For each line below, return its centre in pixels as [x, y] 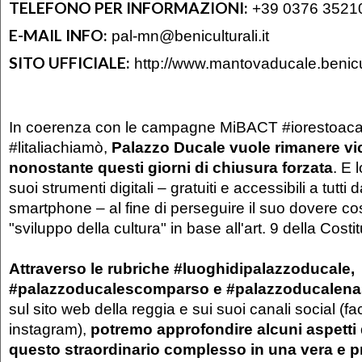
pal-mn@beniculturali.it [190, 35]
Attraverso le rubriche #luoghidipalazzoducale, [182, 268]
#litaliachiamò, [60, 147]
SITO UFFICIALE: [69, 62]
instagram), [50, 328]
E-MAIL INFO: [58, 35]
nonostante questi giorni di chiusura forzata [171, 167]
